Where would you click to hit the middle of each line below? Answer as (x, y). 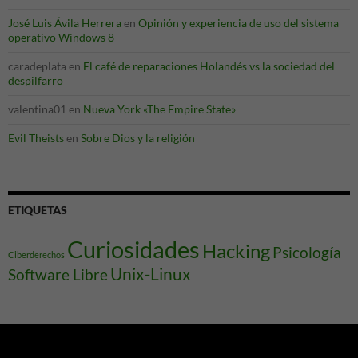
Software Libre (58, 275)
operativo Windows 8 (61, 37)
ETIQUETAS (38, 210)
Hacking (236, 251)
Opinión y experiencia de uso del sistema (239, 23)
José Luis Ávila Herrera (65, 23)
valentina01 (37, 109)
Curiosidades (133, 249)
